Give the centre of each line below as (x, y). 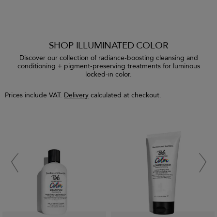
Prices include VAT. (34, 95)
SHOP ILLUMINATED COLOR (108, 46)
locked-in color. (108, 75)
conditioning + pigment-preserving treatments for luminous (108, 66)
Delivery (76, 95)
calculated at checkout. (125, 95)
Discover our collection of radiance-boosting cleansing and (108, 58)
